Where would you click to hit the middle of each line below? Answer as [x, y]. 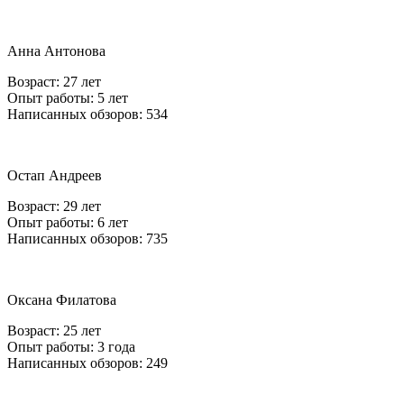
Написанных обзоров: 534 [87, 114]
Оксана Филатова [62, 299]
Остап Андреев [55, 175]
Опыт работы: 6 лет [68, 222]
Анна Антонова [56, 50]
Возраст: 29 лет [54, 206]
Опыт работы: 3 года [71, 346]
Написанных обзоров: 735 [87, 238]
